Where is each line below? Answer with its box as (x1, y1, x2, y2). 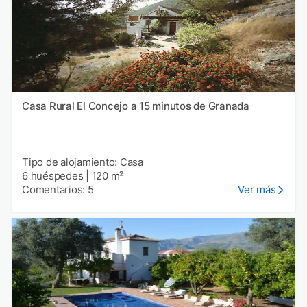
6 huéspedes (22, 169, 84, 182)
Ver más (238, 182, 276, 196)
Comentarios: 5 (22, 182, 94, 196)
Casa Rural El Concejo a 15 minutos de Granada (22, 99, 249, 112)
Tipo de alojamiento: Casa (22, 155, 143, 169)
